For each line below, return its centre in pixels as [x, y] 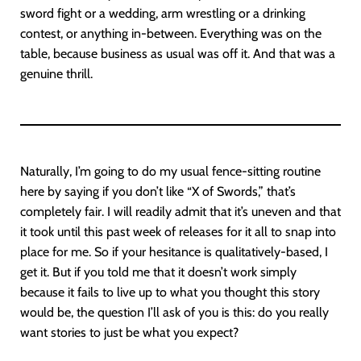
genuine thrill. [56, 74]
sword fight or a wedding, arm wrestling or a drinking [163, 13]
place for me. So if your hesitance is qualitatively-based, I [174, 252]
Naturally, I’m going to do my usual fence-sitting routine [170, 171]
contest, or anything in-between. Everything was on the [171, 33]
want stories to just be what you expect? [129, 332]
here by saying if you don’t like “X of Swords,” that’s [158, 191]
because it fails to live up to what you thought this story [170, 292]
